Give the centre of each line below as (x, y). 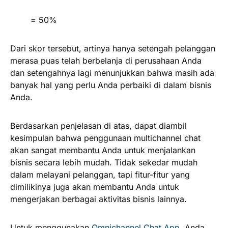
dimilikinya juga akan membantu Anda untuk (95, 187)
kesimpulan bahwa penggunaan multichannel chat (105, 138)
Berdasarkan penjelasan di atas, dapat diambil (98, 125)
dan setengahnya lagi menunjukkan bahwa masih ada (112, 73)
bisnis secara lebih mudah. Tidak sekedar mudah (104, 162)
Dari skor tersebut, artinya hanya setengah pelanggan (113, 48)
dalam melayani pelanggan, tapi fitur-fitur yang (100, 174)
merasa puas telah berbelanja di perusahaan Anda (106, 60)
